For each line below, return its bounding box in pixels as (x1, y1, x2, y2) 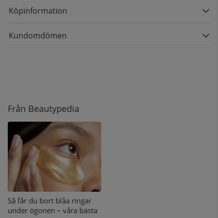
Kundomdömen (9, 30, 67, 41)
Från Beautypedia (8, 102, 79, 114)
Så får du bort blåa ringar (8, 196, 91, 206)
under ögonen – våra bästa (8, 205, 97, 216)
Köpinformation (9, 5, 67, 17)
